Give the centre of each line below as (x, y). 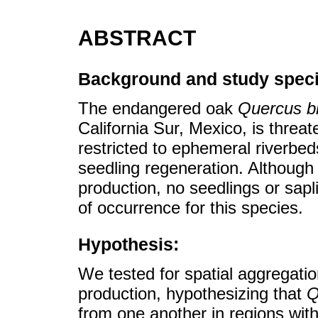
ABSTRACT (137, 38)
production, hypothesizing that (192, 294)
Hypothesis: (128, 244)
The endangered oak (158, 108)
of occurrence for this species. (191, 207)
